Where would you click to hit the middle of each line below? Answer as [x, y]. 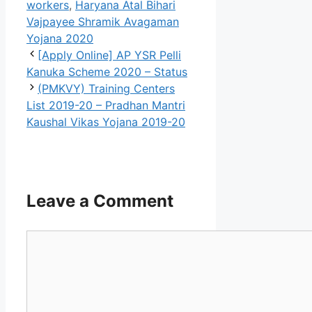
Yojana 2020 [60, 39]
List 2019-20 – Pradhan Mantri [106, 106]
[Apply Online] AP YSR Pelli [109, 55]
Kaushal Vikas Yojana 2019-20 [106, 122]
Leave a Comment [100, 201]
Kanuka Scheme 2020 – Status [107, 72]
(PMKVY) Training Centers [106, 89]
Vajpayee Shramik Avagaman [103, 22]
